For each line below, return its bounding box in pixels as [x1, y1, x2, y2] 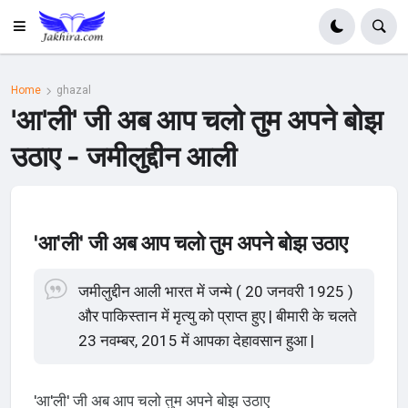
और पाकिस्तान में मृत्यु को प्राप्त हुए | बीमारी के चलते [78, 306, 358, 325]
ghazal [56, 84, 92, 97]
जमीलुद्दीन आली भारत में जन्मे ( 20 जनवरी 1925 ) [78, 281, 354, 301]
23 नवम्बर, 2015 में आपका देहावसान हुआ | [78, 331, 315, 350]
